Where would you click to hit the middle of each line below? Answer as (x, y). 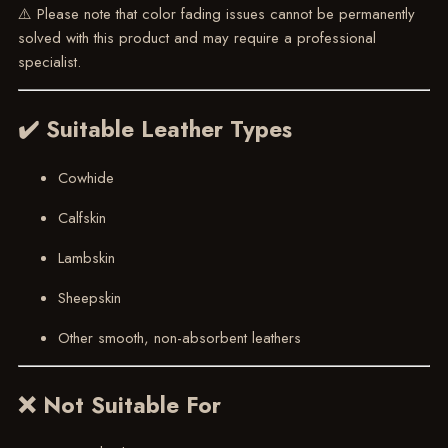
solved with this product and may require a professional (196, 38)
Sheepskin (89, 297)
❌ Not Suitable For (119, 404)
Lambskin (86, 257)
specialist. (49, 62)
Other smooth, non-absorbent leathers (179, 337)
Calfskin (81, 217)
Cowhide (85, 177)
